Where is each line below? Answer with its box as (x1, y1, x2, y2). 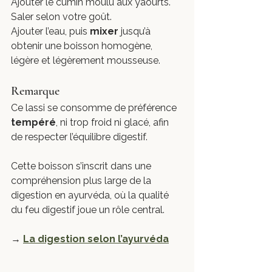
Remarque (11, 84, 59, 98)
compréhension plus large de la (11, 175, 154, 186)
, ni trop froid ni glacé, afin (56, 117, 171, 128)
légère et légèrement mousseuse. (11, 55, 160, 66)
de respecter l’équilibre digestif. (11, 131, 148, 143)
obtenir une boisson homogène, (11, 40, 155, 52)
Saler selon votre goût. (11, 11, 112, 22)
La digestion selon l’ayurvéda (23, 233, 169, 245)
